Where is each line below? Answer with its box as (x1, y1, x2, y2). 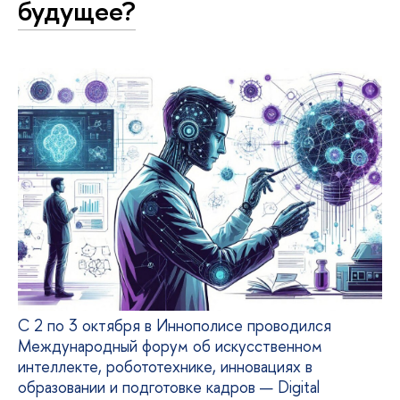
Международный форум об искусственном (18, 335, 322, 357)
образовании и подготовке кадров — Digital (18, 376, 320, 398)
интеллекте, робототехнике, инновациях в (18, 355, 312, 378)
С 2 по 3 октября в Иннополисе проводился (18, 314, 331, 337)
